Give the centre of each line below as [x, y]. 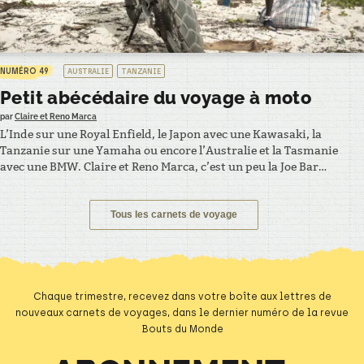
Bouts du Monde [182, 329]
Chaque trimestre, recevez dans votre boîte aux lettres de [182, 297]
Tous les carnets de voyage [174, 215]
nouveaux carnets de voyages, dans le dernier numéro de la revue [182, 313]
